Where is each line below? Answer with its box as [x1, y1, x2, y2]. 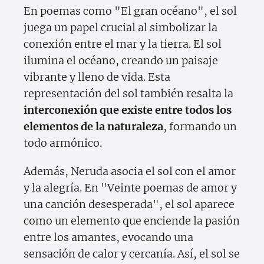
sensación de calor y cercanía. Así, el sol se [24, 247, 240, 261]
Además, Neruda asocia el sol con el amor [24, 164, 236, 179]
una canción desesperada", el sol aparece [24, 197, 235, 212]
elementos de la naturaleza [24, 120, 163, 134]
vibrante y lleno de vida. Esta [24, 70, 170, 84]
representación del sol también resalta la [24, 87, 233, 101]
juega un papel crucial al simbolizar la [24, 21, 217, 35]
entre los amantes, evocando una [24, 230, 193, 245]
